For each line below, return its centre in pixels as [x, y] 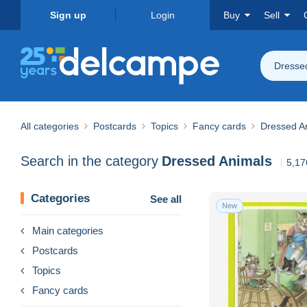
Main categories [68, 230]
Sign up [68, 15]
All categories [50, 126]
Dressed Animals [217, 161]
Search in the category [89, 161]
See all [166, 199]
